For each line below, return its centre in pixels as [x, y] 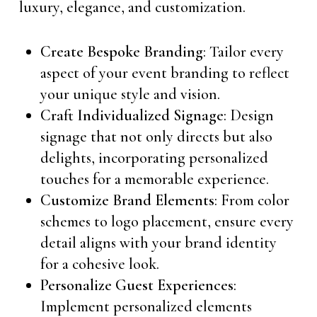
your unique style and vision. [130, 94]
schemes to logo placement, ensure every [167, 221]
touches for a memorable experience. [154, 179]
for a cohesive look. [99, 264]
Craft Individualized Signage [132, 115]
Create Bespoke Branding [121, 52]
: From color [252, 200]
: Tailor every [243, 52]
